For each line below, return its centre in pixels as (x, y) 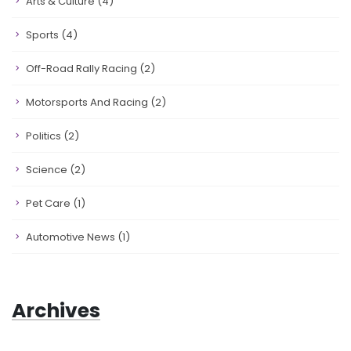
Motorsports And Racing (88, 102)
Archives (56, 311)
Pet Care (49, 203)
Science (48, 170)
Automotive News (72, 237)
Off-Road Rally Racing (83, 69)
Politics (45, 136)
